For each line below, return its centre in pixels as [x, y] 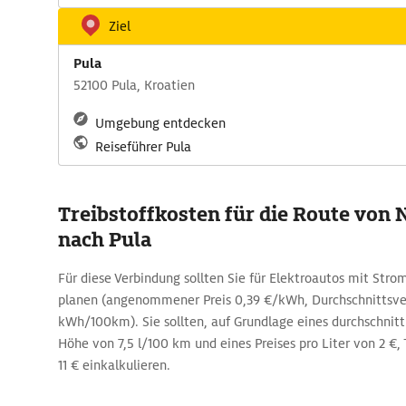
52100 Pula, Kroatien [134, 85]
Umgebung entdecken [160, 123]
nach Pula [105, 240]
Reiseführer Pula [143, 147]
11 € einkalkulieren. [114, 365]
